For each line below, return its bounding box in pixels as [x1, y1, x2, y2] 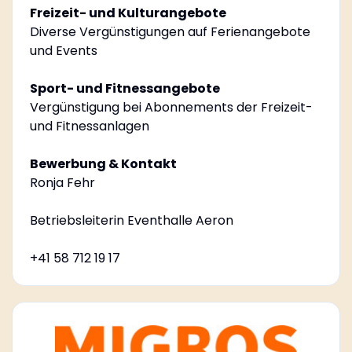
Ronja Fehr [29, 173, 95, 192]
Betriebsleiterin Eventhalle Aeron [29, 211, 233, 229]
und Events [29, 41, 97, 60]
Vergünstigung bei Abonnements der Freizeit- [29, 97, 313, 116]
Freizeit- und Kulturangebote [29, 3, 226, 22]
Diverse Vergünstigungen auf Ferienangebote [29, 22, 310, 41]
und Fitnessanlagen [29, 116, 149, 135]
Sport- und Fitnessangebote [29, 79, 220, 97]
